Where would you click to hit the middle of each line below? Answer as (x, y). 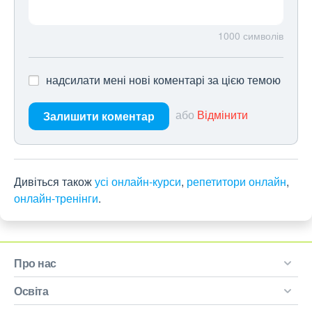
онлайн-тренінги (56, 198)
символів (263, 36)
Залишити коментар (99, 116)
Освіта (31, 291)
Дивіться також (54, 181)
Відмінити (223, 115)
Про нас (35, 263)
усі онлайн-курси (138, 181)
